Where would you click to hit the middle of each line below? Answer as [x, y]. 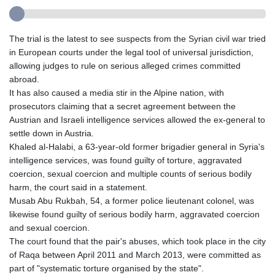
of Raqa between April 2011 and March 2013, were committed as [135, 255]
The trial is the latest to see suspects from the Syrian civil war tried [137, 39]
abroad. [24, 79]
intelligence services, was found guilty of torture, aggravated [126, 161]
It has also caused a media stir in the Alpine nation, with [117, 93]
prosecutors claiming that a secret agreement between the [122, 107]
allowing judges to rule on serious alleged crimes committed [125, 66]
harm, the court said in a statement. [78, 188]
